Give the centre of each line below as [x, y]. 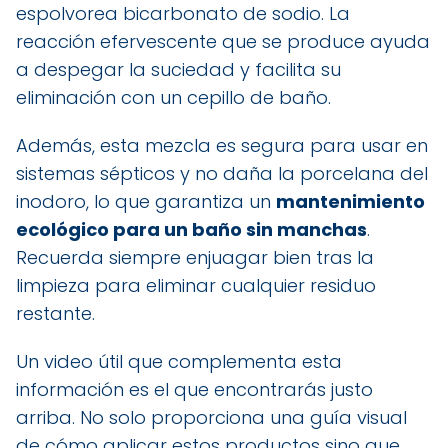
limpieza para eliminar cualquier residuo [196, 285]
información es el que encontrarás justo [194, 389]
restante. [55, 313]
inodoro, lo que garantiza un [146, 201]
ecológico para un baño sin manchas [191, 229]
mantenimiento [350, 201]
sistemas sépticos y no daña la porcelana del [222, 173]
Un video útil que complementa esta [179, 361]
